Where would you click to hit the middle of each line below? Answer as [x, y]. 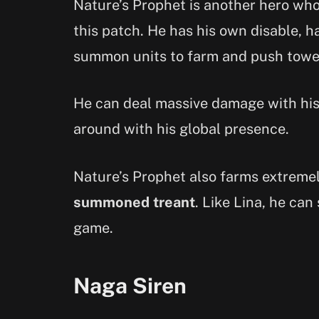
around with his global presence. [181, 129]
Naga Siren [130, 285]
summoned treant [134, 203]
